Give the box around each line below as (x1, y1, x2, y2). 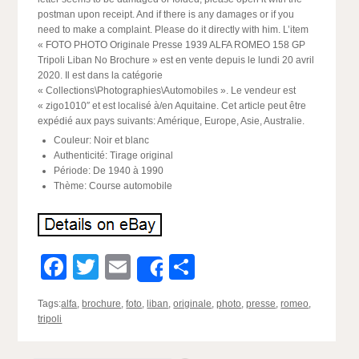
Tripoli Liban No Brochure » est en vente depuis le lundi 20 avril (38, 54, 315, 66)
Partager (195, 252, 295, 281)
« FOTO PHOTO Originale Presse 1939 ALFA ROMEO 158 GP (38, 39, 306, 50)
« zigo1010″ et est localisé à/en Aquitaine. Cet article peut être (38, 100, 307, 111)
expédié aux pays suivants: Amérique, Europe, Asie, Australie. (38, 115, 305, 127)
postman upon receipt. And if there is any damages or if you (38, 9, 295, 20)
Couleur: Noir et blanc (54, 135, 150, 146)
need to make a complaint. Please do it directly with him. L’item (38, 24, 309, 35)
